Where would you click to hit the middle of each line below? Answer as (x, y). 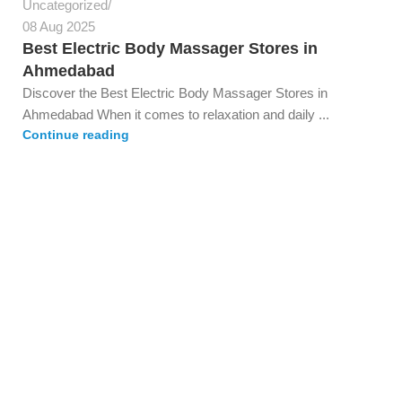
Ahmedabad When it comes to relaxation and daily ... (176, 115)
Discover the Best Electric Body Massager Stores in (175, 93)
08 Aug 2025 (59, 27)
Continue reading (76, 135)
